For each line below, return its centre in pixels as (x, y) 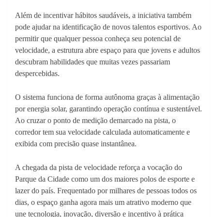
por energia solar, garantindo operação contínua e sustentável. (108, 109)
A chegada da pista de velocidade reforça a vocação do (99, 167)
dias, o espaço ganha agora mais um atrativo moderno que (103, 202)
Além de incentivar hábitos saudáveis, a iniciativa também (103, 15)
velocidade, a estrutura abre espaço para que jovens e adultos (108, 50)
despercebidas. (37, 73)
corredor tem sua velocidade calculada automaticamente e (102, 132)
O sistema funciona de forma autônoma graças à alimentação (107, 97)
